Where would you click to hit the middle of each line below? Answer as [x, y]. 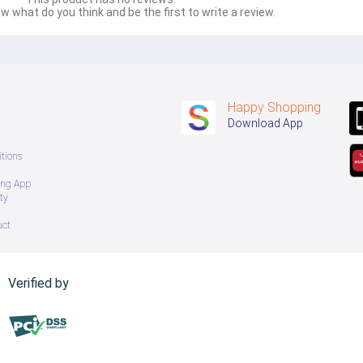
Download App [265, 123]
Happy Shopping [274, 107]
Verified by [39, 283]
